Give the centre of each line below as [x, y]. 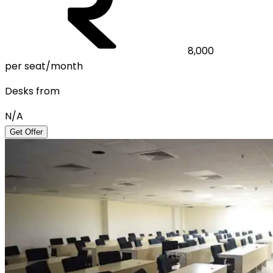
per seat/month [44, 66]
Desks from [32, 91]
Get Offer [26, 132]
